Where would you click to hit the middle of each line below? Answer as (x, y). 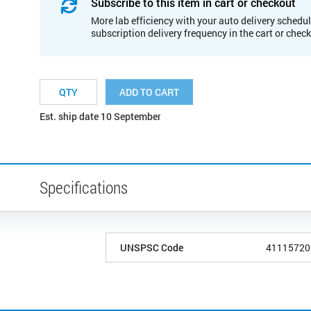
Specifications (84, 187)
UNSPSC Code (152, 247)
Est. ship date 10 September (100, 116)
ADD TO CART (149, 92)
